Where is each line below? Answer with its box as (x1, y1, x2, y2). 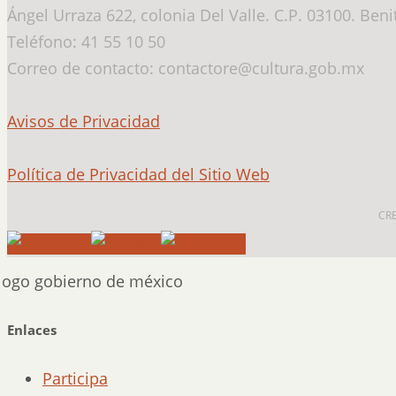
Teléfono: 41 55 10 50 (7, 31, 165, 52)
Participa (42, 367, 108, 389)
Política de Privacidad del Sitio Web (7, 164, 270, 185)
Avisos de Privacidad (7, 110, 160, 132)
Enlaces (7, 320, 57, 339)
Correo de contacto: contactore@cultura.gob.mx (7, 57, 364, 79)
